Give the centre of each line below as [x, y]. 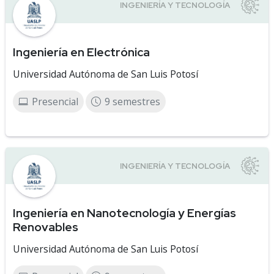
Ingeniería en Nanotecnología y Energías [124, 213]
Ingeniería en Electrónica [81, 52]
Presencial [55, 102]
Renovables [46, 227]
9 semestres [132, 102]
